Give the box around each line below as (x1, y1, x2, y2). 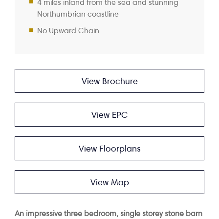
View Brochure (81, 76, 138, 86)
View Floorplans (78, 143, 141, 153)
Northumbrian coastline (37, 9, 119, 19)
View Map (90, 177, 129, 187)
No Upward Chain (37, 26, 99, 35)
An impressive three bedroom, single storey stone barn (15, 209, 202, 218)
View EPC (91, 109, 128, 120)
